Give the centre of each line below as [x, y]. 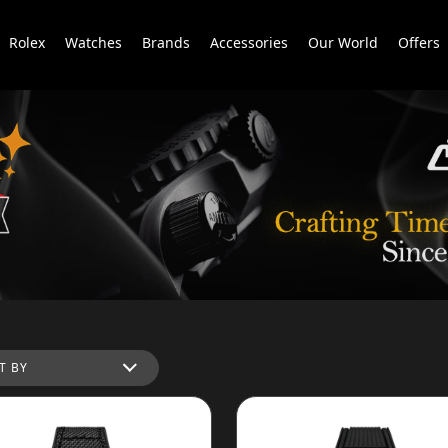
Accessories [248, 42]
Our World [342, 42]
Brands [165, 42]
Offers [418, 42]
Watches [93, 42]
